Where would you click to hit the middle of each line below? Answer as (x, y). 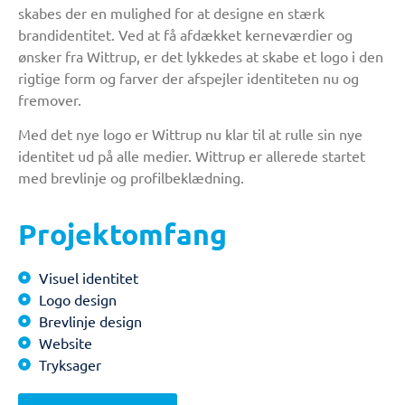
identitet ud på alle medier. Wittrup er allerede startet (192, 156)
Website (65, 342)
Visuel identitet (88, 277)
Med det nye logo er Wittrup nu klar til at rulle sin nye (190, 134)
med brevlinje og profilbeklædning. (131, 178)
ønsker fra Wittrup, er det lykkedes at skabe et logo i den (201, 56)
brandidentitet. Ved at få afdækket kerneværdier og (185, 34)
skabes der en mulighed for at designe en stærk (171, 12)
